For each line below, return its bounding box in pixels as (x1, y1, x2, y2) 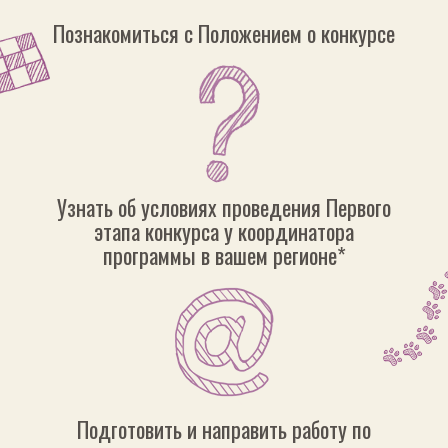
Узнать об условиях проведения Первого (57, 191, 391, 224)
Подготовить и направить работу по (77, 413, 371, 446)
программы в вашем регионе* (102, 239, 346, 272)
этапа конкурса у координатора (94, 215, 354, 248)
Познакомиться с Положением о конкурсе (53, 17, 395, 50)
